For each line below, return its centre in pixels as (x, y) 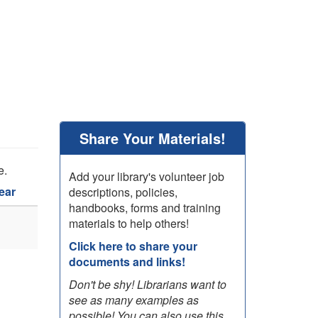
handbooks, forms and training (144, 208)
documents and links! (127, 262)
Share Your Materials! (152, 138)
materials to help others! (128, 223)
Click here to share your (133, 246)
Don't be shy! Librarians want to (147, 284)
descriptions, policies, (123, 192)
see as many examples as (133, 300)
